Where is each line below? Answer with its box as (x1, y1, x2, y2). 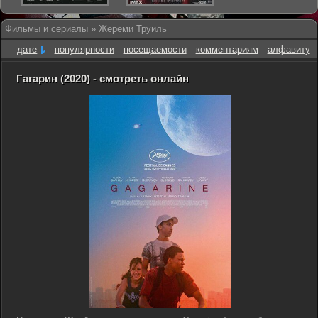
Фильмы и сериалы (5, 23, 88, 34)
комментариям (195, 44, 258, 55)
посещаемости (123, 44, 187, 55)
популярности (54, 44, 114, 55)
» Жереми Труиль (88, 23, 167, 34)
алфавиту (267, 44, 310, 55)
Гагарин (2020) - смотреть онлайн (16, 72, 189, 84)
